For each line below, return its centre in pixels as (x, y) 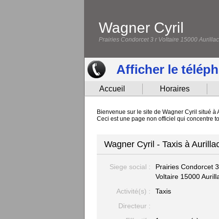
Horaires (175, 89)
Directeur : (134, 206)
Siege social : (130, 167)
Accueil (112, 89)
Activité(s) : (133, 191)
